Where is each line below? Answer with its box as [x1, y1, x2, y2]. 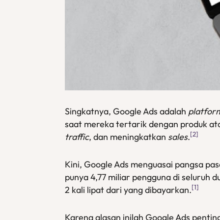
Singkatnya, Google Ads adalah [65, 106, 188, 117]
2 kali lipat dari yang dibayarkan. [65, 184, 192, 195]
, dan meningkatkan [89, 131, 168, 142]
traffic [65, 131, 89, 142]
